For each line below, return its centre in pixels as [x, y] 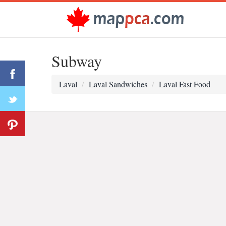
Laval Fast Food [185, 84]
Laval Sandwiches [118, 84]
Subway [77, 61]
